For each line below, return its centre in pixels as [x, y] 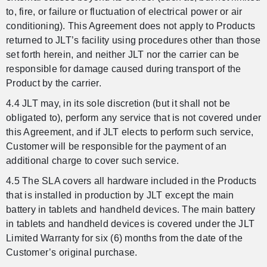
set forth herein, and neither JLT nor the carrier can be [122, 55]
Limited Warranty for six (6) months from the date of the [124, 238]
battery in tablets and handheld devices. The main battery [131, 210]
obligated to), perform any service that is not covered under [133, 118]
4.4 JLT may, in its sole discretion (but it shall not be [118, 104]
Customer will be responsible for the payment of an [117, 147]
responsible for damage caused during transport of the [124, 69]
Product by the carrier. [54, 83]
